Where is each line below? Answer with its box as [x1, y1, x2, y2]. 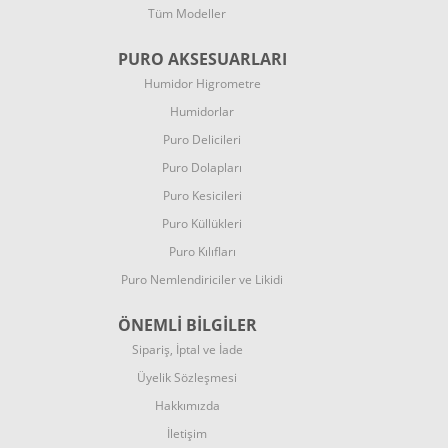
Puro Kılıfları [168, 243, 236, 260]
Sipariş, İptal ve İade [131, 341, 243, 358]
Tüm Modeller [148, 5, 226, 22]
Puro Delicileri [163, 131, 241, 148]
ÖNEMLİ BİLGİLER [117, 314, 257, 336]
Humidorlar [170, 103, 234, 120]
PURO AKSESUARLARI [117, 48, 287, 70]
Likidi [255, 271, 283, 288]
